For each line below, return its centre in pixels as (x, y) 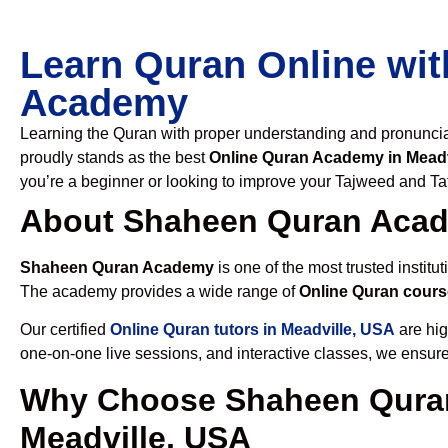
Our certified (65, 330)
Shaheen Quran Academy (117, 267)
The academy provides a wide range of (159, 291)
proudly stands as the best (114, 157)
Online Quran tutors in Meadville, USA (252, 330)
